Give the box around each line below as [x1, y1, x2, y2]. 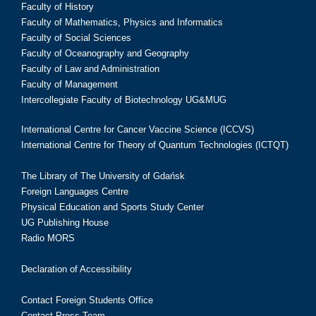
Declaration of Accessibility [21, 263, 132, 274]
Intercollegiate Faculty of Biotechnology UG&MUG [21, 94, 226, 105]
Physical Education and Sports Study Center [21, 201, 204, 212]
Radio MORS [21, 232, 75, 243]
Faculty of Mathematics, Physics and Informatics [21, 16, 223, 28]
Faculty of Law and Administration [21, 63, 159, 74]
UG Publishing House [21, 217, 109, 228]
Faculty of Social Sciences [21, 32, 131, 43]
